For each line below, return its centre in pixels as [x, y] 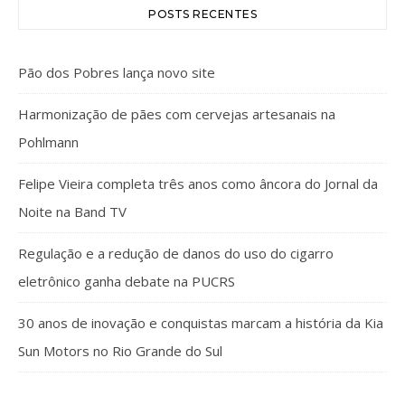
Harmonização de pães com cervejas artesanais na [177, 114]
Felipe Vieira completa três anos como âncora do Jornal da [198, 184]
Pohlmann [48, 142]
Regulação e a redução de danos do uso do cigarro [176, 253]
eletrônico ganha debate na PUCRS [127, 281]
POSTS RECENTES [202, 14]
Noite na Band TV [72, 212]
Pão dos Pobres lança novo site [117, 72]
